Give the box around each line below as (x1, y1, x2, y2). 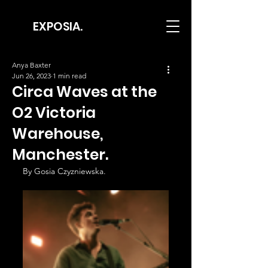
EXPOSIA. (32, 19, 83, 35)
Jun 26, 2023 (12, 71, 51, 80)
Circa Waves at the (12, 81, 157, 102)
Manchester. (12, 144, 108, 165)
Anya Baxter (12, 60, 51, 69)
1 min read (53, 71, 86, 80)
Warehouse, (12, 123, 103, 144)
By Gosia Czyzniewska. (23, 166, 106, 176)
